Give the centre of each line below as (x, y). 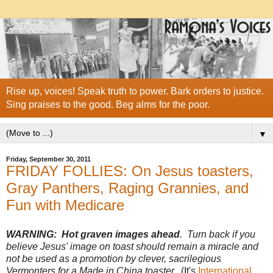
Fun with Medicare (65, 205)
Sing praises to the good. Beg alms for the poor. (108, 104)
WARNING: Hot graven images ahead (93, 234)
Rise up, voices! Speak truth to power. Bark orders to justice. (135, 91)
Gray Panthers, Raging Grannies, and (127, 188)
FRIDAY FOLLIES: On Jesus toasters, (130, 171)
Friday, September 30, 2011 (48, 159)
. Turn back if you (218, 234)
